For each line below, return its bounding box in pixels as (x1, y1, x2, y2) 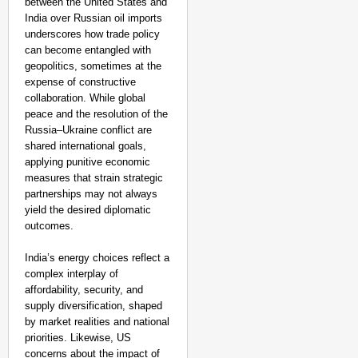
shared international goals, (25, 140, 146, 152)
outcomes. (25, 220, 74, 232)
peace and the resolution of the (25, 108, 168, 120)
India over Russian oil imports (25, 12, 162, 24)
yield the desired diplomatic (25, 204, 151, 216)
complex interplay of (25, 268, 118, 280)
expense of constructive (25, 76, 136, 88)
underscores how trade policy (25, 28, 160, 40)
